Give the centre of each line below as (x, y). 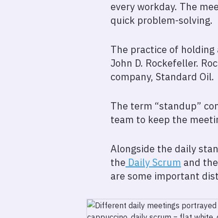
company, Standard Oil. (162, 77)
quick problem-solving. (162, 20)
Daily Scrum (153, 162)
